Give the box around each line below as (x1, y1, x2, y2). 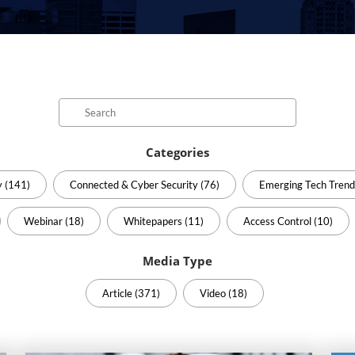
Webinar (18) (23, 215, 84, 227)
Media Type (143, 253, 212, 269)
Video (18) (199, 287, 247, 300)
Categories (146, 144, 209, 160)
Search (303, 103, 338, 117)
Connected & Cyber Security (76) (69, 178, 219, 191)
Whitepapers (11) (123, 215, 204, 227)
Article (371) (101, 287, 160, 300)
